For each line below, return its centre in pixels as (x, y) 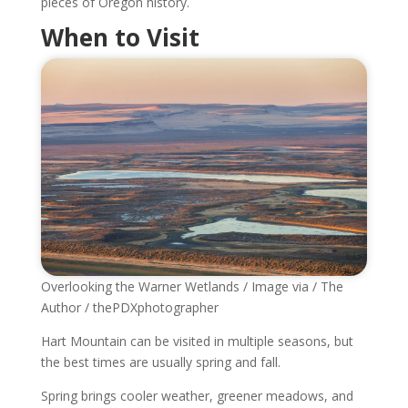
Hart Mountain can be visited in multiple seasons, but (197, 342)
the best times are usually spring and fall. (160, 362)
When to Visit (120, 38)
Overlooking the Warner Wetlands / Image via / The (192, 287)
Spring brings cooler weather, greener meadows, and (197, 396)
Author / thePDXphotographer (129, 308)
